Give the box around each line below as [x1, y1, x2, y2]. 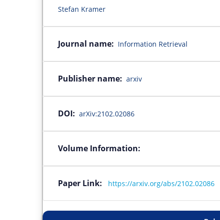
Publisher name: [58, 73, 122, 84]
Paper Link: [58, 177, 106, 189]
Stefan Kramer [58, 4, 106, 14]
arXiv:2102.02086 [79, 109, 135, 118]
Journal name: [58, 38, 114, 49]
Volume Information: [58, 142, 140, 154]
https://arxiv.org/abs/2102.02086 [108, 178, 215, 188]
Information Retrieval [118, 39, 188, 49]
